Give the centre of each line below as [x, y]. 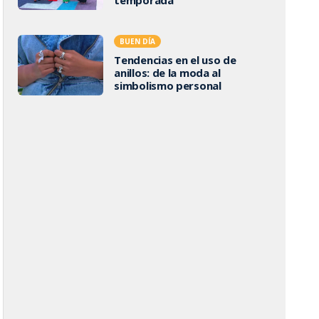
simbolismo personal [168, 85]
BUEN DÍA [138, 41]
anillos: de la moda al [167, 72]
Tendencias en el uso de [175, 59]
